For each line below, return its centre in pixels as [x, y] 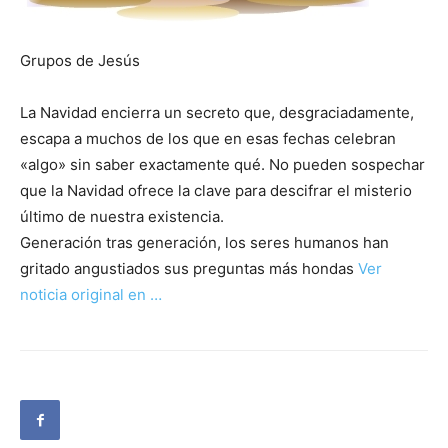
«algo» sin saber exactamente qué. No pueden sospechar [222, 165]
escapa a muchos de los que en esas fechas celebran [208, 139]
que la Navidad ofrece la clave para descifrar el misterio [216, 191]
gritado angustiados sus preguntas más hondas [189, 269]
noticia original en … [91, 295]
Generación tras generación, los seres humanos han [204, 243]
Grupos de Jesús [80, 61]
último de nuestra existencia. [122, 217]
